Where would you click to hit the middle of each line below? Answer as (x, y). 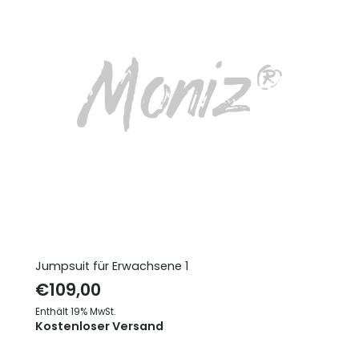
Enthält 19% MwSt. (75, 311)
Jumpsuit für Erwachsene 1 (111, 266)
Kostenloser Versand (99, 326)
